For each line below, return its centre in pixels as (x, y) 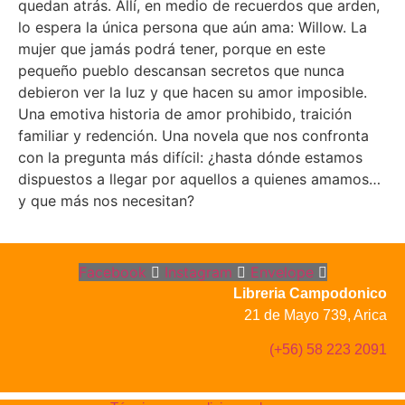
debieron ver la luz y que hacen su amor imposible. (193, 93)
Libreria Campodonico (310, 293)
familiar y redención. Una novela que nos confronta (193, 136)
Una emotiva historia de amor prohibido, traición (185, 114)
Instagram (198, 272)
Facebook (112, 272)
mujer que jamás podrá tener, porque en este (172, 49)
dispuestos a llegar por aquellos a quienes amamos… (199, 179)
